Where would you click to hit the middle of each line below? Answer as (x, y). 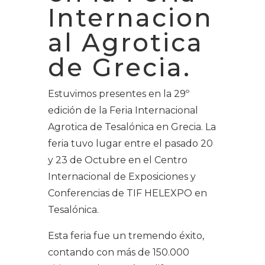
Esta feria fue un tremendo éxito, (126, 236)
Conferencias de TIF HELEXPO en (127, 193)
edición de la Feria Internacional (123, 111)
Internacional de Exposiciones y (122, 177)
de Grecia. (123, 68)
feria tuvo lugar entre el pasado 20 (130, 144)
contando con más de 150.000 (118, 253)
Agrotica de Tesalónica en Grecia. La (132, 127)
